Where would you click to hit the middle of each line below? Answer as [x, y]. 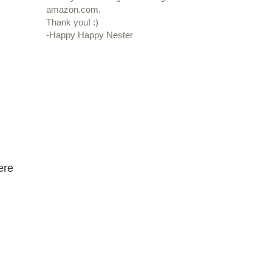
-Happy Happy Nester [90, 35]
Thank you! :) [72, 22]
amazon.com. [73, 10]
